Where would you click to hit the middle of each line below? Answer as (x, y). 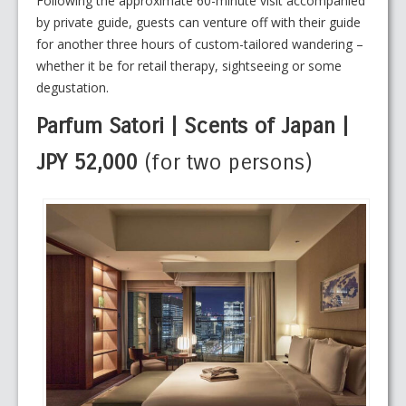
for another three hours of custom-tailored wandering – (200, 44)
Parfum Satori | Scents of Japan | (193, 126)
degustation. (72, 88)
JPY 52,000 (90, 163)
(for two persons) (228, 163)
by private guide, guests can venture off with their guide (198, 23)
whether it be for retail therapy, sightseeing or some (189, 66)
